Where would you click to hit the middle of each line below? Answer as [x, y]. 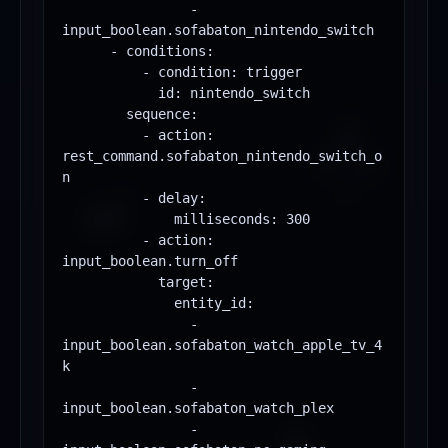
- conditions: [86, 51]
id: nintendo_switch [110, 93]
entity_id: [118, 303]
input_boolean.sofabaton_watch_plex [198, 408]
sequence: [94, 114]
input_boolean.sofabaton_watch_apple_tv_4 [222, 345]
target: [110, 282]
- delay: [102, 198]
